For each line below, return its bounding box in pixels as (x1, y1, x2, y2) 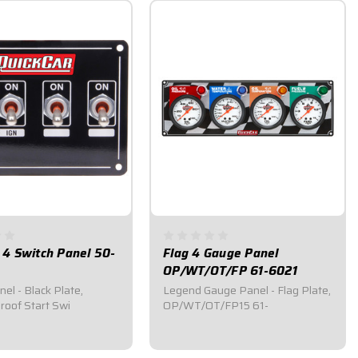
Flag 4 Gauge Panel (163, 243, 279, 263)
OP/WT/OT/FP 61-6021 (163, 261, 297, 280)
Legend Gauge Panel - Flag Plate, (163, 280, 331, 299)
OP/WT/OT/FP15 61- (163, 296, 268, 314)
